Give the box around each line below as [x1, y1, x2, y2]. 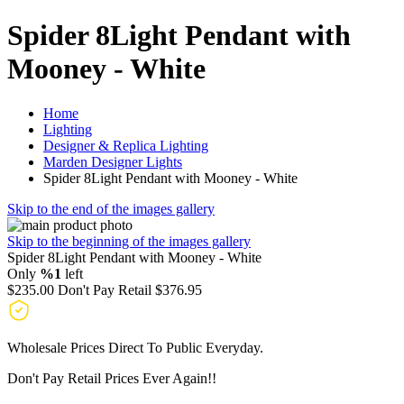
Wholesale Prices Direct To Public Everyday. [7, 339, 263, 355]
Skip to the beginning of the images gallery [7, 233, 251, 249]
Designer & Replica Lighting [43, 137, 208, 153]
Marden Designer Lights [43, 153, 182, 170]
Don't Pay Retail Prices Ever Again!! [7, 370, 216, 386]
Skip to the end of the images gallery [7, 200, 215, 216]
